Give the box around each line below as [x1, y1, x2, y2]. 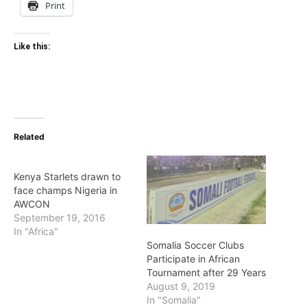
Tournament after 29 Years [147, 266, 266, 278]
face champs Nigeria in [14, 184, 117, 197]
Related [14, 132, 45, 143]
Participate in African [147, 252, 240, 265]
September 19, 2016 [14, 212, 106, 224]
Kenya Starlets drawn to [14, 171, 121, 183]
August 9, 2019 [147, 280, 215, 292]
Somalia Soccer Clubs [147, 238, 244, 251]
